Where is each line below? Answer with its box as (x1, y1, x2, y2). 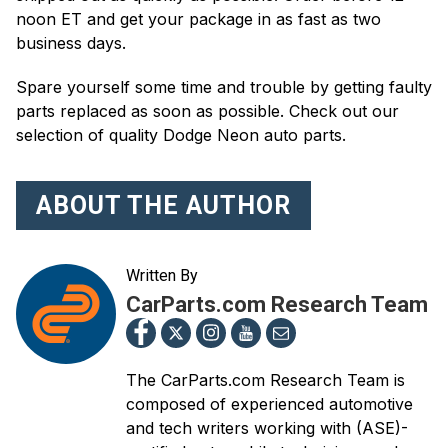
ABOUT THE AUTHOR (36, 190, 291, 220)
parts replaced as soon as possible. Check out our (16, 100, 399, 121)
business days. (16, 32, 126, 53)
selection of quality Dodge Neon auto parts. (16, 124, 346, 145)
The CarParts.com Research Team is (126, 369, 405, 390)
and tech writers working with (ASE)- (126, 417, 408, 438)
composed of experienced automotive (126, 393, 413, 414)
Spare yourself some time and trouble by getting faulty (16, 76, 432, 97)
